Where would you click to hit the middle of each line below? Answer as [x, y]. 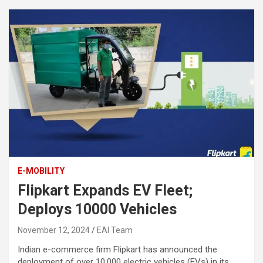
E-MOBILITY [41, 171]
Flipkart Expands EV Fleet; [105, 190]
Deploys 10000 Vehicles [97, 209]
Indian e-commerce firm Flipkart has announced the [117, 249]
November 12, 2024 [54, 230]
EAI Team [115, 230]
